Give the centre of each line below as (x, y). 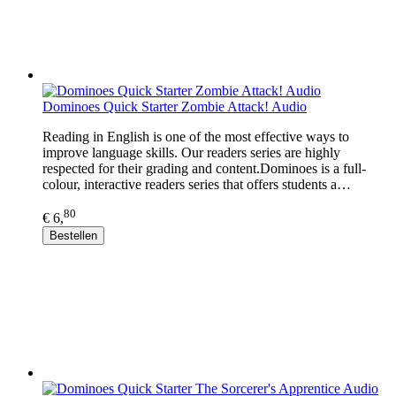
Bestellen (73, 235)
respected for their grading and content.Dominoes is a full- (204, 168)
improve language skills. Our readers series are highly (191, 152)
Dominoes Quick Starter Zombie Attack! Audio (175, 106)
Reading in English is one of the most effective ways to (196, 136)
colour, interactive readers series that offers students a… (197, 184)
